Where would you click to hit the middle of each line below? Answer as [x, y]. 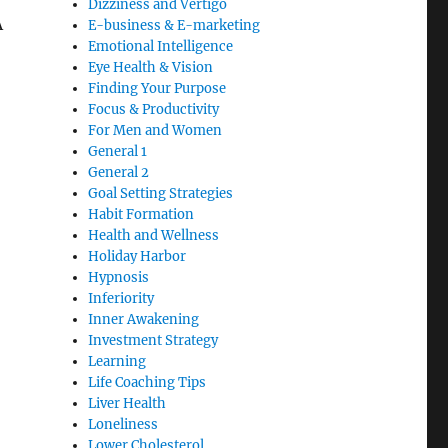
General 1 [118, 152]
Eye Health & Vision [151, 68]
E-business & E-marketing [174, 26]
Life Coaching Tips [147, 383]
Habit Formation [141, 215]
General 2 [119, 173]
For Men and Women [155, 131]
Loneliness [123, 425]
